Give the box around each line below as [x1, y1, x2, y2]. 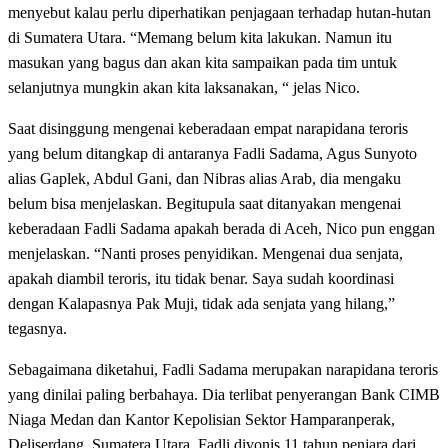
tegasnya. [8, 319, 67, 337]
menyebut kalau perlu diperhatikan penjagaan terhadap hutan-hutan [8, 3, 431, 21]
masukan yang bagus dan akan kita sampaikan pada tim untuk [8, 53, 397, 71]
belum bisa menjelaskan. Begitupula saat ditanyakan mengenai [8, 194, 401, 212]
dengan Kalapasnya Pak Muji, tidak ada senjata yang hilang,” [8, 294, 395, 312]
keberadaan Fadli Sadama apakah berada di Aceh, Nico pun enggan [8, 219, 435, 237]
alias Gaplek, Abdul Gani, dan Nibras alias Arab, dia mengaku [8, 169, 401, 187]
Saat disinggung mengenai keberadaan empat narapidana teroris [8, 119, 408, 137]
